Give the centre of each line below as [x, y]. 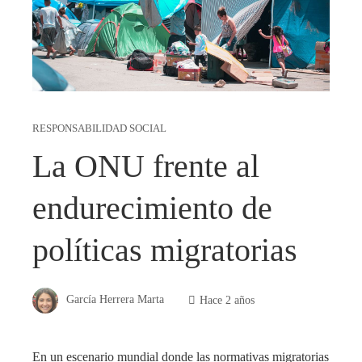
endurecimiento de [152, 208]
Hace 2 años [227, 299]
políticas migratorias [165, 250]
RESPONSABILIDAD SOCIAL [99, 129]
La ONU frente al [146, 166]
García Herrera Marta [115, 299]
